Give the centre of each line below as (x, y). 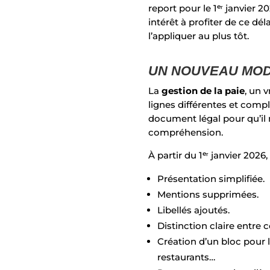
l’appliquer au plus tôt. (199, 36)
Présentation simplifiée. (212, 178)
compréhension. (186, 132)
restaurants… (187, 257)
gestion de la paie (203, 90)
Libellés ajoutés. (195, 210)
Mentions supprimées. (209, 194)
